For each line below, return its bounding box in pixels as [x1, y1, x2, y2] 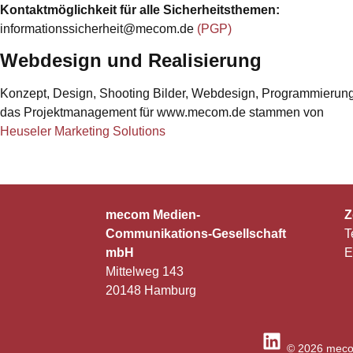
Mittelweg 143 [106, 264, 184, 278]
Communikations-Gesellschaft [106, 226, 287, 240]
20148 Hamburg [106, 283, 197, 297]
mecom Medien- [106, 207, 201, 221]
